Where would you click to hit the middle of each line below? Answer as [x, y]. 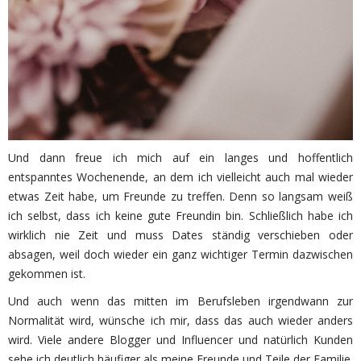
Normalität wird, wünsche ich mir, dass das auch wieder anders [180, 321]
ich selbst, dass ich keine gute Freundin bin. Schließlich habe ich [180, 216]
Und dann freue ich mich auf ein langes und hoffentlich [180, 158]
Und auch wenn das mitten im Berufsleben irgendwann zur [180, 301]
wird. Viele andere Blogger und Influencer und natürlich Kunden [180, 340]
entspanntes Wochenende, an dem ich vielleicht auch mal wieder [180, 177]
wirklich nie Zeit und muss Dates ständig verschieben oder [180, 235]
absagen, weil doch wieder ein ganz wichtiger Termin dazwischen [180, 255]
